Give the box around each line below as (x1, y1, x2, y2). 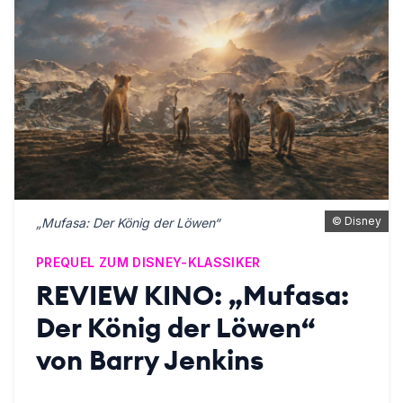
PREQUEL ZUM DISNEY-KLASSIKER (36, 255, 261, 271)
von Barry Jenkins (36, 343, 264, 378)
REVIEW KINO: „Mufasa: (36, 278, 349, 313)
